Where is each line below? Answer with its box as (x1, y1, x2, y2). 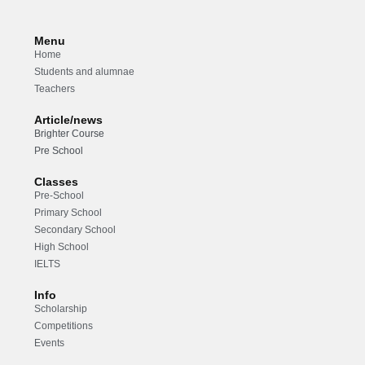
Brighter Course (34, 128, 105, 139)
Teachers (34, 83, 76, 95)
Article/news (34, 113, 103, 126)
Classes (34, 175, 79, 188)
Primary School (34, 207, 103, 218)
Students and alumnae (34, 66, 135, 77)
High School (34, 241, 90, 253)
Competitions (34, 320, 94, 332)
